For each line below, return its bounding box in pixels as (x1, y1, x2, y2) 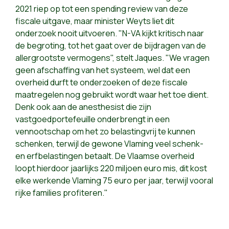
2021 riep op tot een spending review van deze (15, 3, 188, 15)
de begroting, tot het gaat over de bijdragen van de (15, 40, 206, 52)
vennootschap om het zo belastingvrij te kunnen (15, 126, 195, 138)
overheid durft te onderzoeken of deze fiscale (15, 77, 188, 88)
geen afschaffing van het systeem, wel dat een (15, 64, 190, 76)
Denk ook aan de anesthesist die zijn (15, 101, 151, 113)
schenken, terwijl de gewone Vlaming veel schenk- (15, 138, 203, 150)
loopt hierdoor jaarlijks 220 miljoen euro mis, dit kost (15, 163, 207, 174)
